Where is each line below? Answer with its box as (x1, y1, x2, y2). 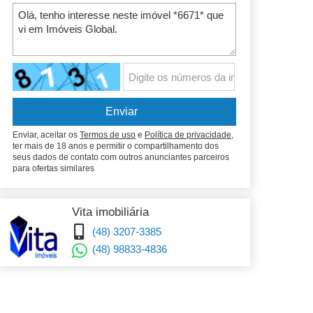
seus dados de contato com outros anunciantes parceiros (13, 152, 229, 162)
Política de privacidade (145, 130, 231, 140)
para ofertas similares (13, 163, 94, 173)
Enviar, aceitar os (13, 130, 80, 140)
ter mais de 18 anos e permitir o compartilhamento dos (13, 141, 219, 151)
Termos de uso (80, 130, 136, 140)
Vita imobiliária (72, 205, 149, 219)
